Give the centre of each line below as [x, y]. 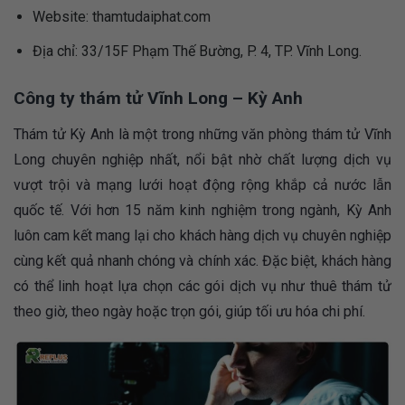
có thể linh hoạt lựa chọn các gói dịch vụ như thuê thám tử [202, 287]
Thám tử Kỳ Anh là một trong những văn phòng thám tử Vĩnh [202, 135]
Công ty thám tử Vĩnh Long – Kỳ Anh [158, 98]
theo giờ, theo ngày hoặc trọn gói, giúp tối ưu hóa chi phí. [189, 312]
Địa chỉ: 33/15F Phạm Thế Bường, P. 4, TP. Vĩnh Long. [197, 51]
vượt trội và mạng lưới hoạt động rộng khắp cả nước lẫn [202, 185]
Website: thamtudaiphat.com [121, 17]
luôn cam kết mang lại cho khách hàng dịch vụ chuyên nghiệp [202, 236]
